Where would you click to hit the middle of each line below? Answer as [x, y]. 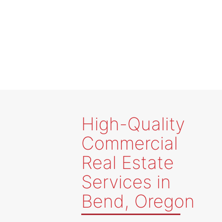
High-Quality [133, 124]
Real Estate [128, 163]
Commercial [130, 143]
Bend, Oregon [138, 201]
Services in [126, 182]
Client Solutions [111, 21]
